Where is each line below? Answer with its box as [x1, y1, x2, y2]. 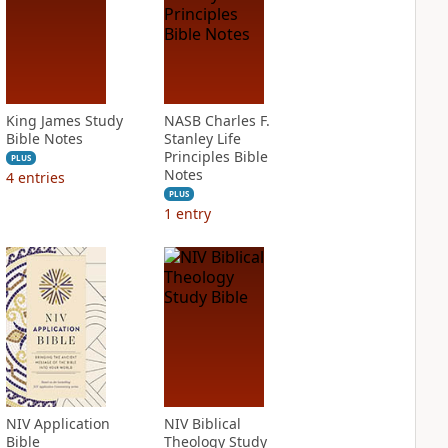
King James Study [5, 111, 123, 130]
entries [17, 168, 65, 187]
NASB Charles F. [163, 111, 270, 130]
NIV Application [5, 414, 110, 433]
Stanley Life [163, 129, 241, 148]
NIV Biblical [163, 414, 241, 433]
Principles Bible [163, 147, 268, 166]
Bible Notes [5, 129, 83, 148]
